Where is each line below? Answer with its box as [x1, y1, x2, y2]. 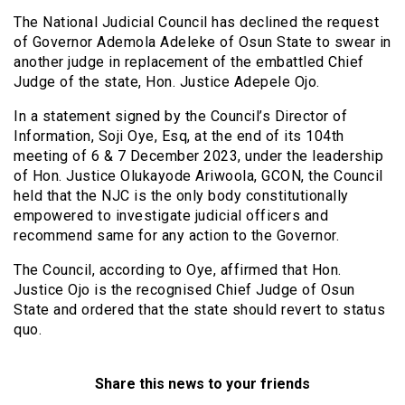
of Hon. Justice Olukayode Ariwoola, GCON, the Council [14, 167, 383, 185]
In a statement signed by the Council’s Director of [14, 108, 347, 126]
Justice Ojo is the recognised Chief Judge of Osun [14, 281, 355, 299]
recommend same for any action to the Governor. [14, 227, 339, 245]
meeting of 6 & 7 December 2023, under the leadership [14, 147, 383, 165]
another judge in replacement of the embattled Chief [14, 53, 364, 71]
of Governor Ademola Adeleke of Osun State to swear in [14, 33, 391, 52]
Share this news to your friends [95, 375, 310, 393]
